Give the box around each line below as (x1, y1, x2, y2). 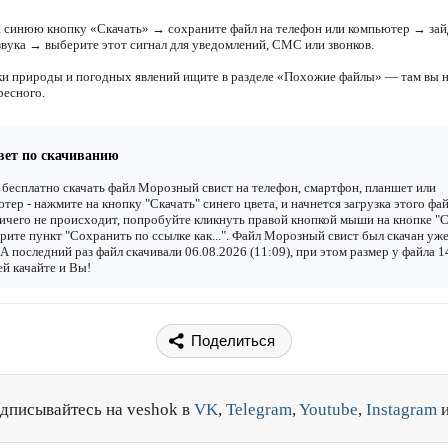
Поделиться (191, 332, 275, 350)
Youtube (299, 400, 358, 420)
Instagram (366, 400, 437, 420)
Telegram (226, 400, 292, 420)
